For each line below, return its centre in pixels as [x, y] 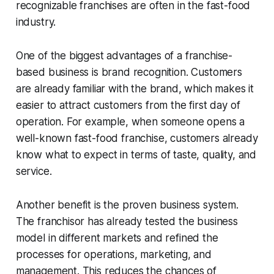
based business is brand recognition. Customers [129, 72]
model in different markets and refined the [117, 238]
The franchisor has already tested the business [127, 221]
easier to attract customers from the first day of [128, 105]
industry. [36, 22]
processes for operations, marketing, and [113, 254]
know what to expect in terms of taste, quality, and [136, 154]
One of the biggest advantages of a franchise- [124, 55]
